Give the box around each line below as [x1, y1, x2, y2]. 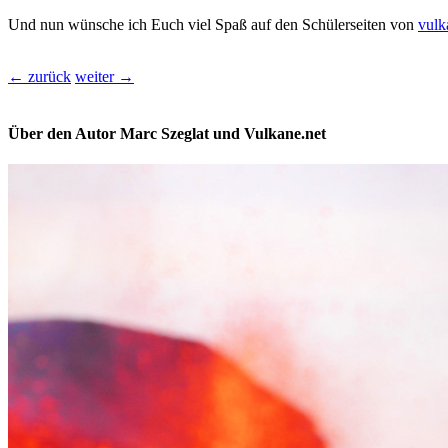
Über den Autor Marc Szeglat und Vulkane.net [8, 124, 326, 142]
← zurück [8, 67, 71, 85]
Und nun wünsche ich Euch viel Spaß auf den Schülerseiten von [8, 15, 418, 33]
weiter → [75, 67, 134, 85]
